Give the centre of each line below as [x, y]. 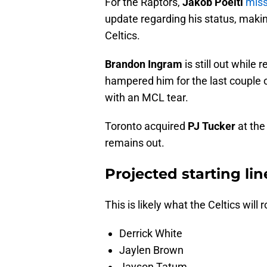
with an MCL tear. [147, 98]
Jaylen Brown [151, 250]
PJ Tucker [212, 126]
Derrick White [151, 234]
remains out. [135, 143]
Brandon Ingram [144, 64]
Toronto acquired [146, 126]
